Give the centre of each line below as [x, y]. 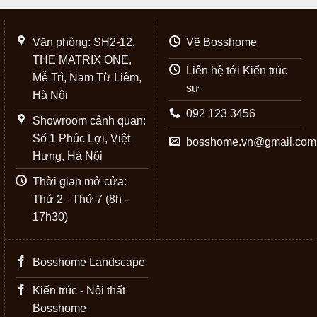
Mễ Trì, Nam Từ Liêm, [87, 78]
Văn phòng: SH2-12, [84, 42]
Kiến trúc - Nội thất [79, 291]
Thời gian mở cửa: [80, 181]
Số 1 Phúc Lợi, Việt [81, 138]
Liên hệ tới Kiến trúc [237, 71]
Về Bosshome [221, 42]
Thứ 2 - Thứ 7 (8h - [80, 199]
